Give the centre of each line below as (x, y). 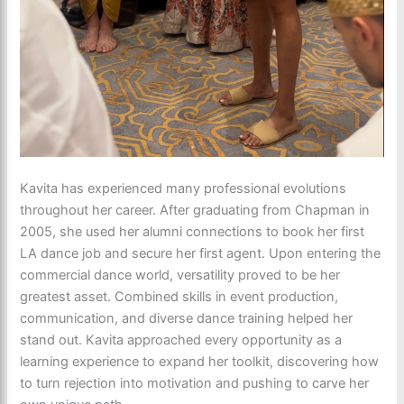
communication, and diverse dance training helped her (187, 318)
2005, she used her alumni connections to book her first (193, 231)
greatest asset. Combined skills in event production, (179, 296)
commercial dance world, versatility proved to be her (180, 275)
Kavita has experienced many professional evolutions (184, 188)
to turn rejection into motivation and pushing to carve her (195, 383)
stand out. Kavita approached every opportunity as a (181, 340)
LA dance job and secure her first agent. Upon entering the (201, 253)
